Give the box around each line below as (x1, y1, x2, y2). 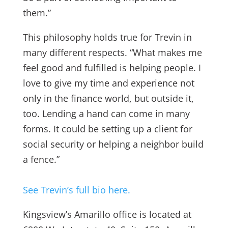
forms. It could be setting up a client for (22, 123, 192, 135)
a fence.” (22, 153, 62, 165)
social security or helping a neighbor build (22, 138, 204, 150)
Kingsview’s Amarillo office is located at (22, 208, 191, 220)
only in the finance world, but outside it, (22, 92, 194, 104)
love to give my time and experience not (22, 77, 194, 89)
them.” (22, 7, 56, 19)
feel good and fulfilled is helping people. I (22, 62, 201, 74)
